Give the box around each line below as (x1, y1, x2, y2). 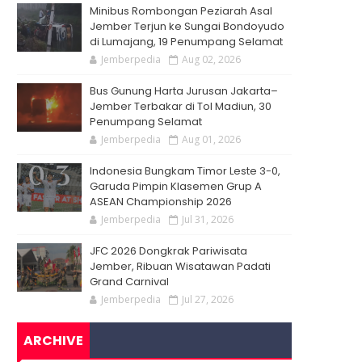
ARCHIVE (23, 331, 83, 350)
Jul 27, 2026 (182, 293, 234, 306)
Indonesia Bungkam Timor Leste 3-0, (90, 163, 280, 179)
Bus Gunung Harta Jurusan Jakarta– (90, 83, 278, 99)
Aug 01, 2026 (182, 133, 241, 146)
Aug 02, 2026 (182, 53, 241, 66)
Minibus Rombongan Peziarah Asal (90, 3, 272, 19)
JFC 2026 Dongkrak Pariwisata (90, 243, 247, 259)
